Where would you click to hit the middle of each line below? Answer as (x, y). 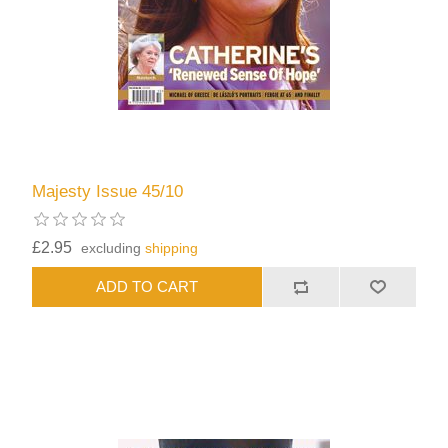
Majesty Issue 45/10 (108, 191)
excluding (113, 247)
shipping (172, 247)
